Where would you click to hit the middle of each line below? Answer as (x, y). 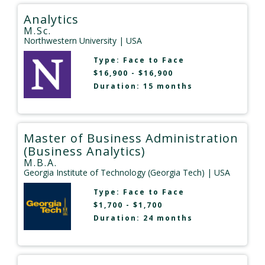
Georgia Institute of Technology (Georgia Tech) (114, 173)
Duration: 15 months (143, 86)
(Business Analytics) (85, 151)
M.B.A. (41, 163)
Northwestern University (70, 41)
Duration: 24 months (143, 218)
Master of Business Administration (131, 138)
